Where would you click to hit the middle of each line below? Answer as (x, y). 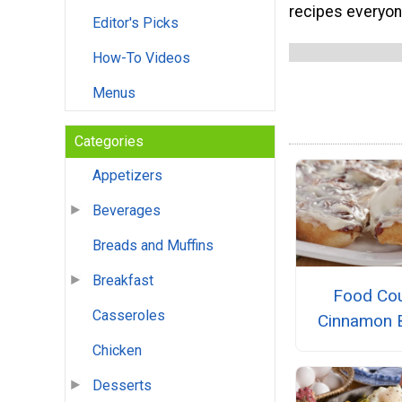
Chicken (117, 351)
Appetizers (127, 176)
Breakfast (123, 281)
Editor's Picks (135, 23)
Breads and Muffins (153, 246)
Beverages (127, 211)
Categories (109, 142)
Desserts (122, 386)
